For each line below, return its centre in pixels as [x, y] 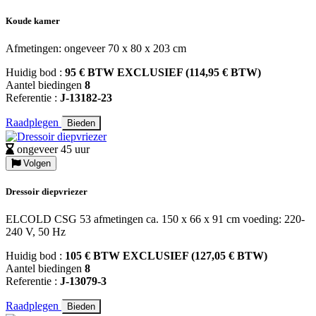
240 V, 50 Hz [36, 232]
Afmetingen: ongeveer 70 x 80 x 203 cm [96, 48]
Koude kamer [33, 20]
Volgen [36, 163]
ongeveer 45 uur [53, 149]
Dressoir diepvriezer [47, 191]
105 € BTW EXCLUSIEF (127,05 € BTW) [166, 256]
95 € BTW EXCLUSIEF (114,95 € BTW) [163, 72]
